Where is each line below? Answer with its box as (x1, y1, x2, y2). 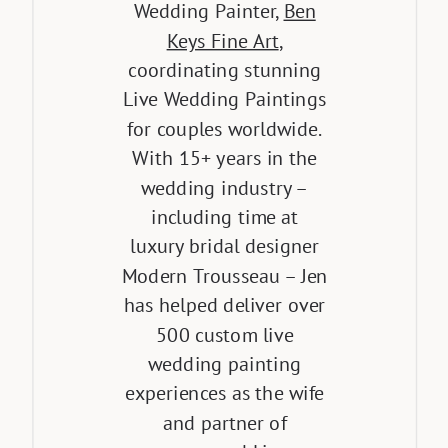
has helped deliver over (123, 292, 326, 318)
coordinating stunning (128, 57, 322, 83)
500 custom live (156, 321, 294, 347)
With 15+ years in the (132, 145, 318, 171)
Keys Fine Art (166, 27, 279, 53)
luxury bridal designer (130, 233, 320, 259)
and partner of (163, 409, 287, 436)
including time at (151, 204, 299, 230)
